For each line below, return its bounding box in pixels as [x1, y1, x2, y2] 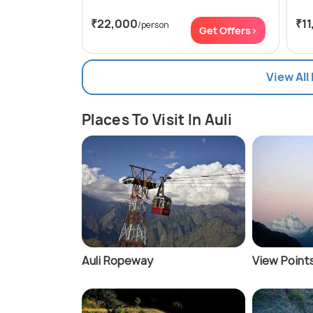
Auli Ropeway [82, 253, 153, 269]
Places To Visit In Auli [82, 110, 232, 130]
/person [138, 19, 169, 31]
